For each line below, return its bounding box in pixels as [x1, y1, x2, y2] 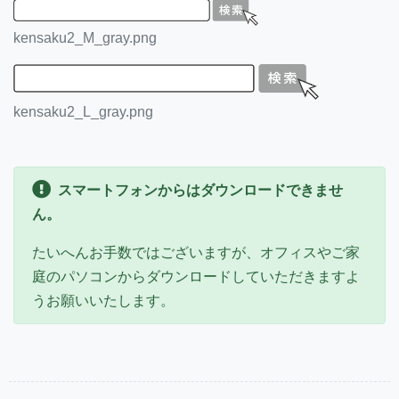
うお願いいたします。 [32, 293, 175, 309]
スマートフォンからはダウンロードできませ [58, 183, 343, 199]
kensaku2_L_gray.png [13, 104, 153, 120]
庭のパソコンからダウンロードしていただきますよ [32, 269, 360, 285]
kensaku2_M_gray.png [13, 29, 157, 45]
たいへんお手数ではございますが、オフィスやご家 [32, 245, 360, 261]
